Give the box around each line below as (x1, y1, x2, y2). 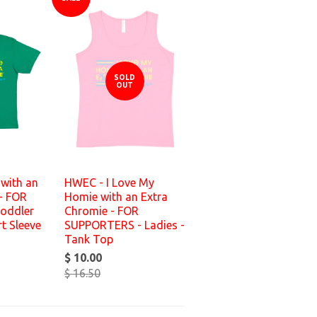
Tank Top (64, 233, 113, 246)
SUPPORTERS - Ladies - (64, 219, 185, 231)
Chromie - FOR (64, 204, 139, 217)
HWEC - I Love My (64, 176, 154, 189)
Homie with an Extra (64, 190, 168, 203)
